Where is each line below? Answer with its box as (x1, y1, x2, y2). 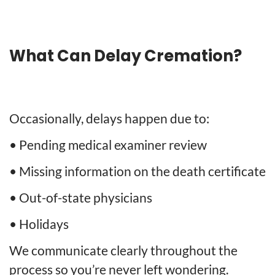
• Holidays (9, 215, 69, 231)
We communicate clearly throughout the (9, 242, 238, 258)
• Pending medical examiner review (9, 136, 207, 152)
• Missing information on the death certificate (9, 163, 266, 179)
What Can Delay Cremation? (9, 44, 242, 67)
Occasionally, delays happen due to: (9, 110, 209, 126)
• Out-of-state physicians (9, 189, 152, 205)
